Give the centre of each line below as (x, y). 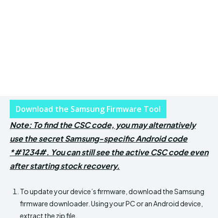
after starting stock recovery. (65, 165)
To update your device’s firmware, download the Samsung (112, 191)
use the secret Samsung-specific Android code (99, 138)
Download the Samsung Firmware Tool (88, 109)
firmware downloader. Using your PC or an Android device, (111, 203)
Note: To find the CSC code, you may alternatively (103, 125)
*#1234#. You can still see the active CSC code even (109, 152)
